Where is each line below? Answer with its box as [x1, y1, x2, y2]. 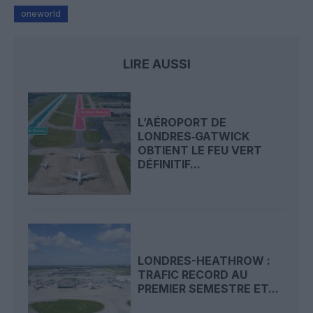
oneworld [21, 8, 61, 19]
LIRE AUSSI [122, 56, 191, 71]
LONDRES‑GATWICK [138, 129, 250, 144]
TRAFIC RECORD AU [138, 268, 248, 282]
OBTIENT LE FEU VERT [138, 143, 263, 158]
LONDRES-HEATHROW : [138, 254, 271, 268]
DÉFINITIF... [138, 157, 201, 172]
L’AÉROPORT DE [138, 115, 227, 130]
